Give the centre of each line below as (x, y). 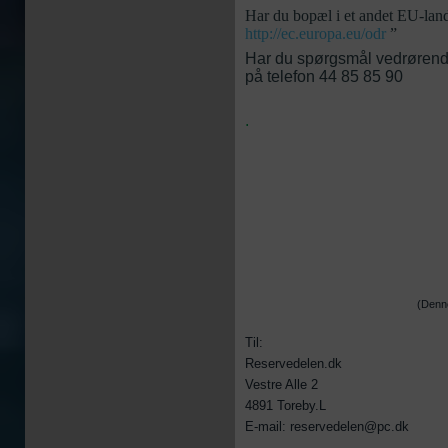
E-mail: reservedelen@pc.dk (327, 426)
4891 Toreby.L (285, 405)
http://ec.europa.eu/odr (315, 33)
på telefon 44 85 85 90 (324, 76)
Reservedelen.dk (293, 363)
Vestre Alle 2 (281, 384)
